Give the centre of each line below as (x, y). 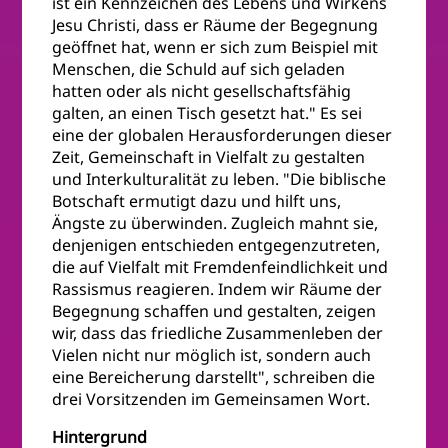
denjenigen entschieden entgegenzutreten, (216, 244)
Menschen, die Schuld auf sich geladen (199, 68)
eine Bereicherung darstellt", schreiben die (214, 376)
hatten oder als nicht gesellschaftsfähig (202, 90)
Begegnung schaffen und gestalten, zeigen (214, 310)
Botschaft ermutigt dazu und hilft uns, (197, 200)
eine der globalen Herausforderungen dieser (222, 134)
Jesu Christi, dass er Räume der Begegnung (215, 24)
